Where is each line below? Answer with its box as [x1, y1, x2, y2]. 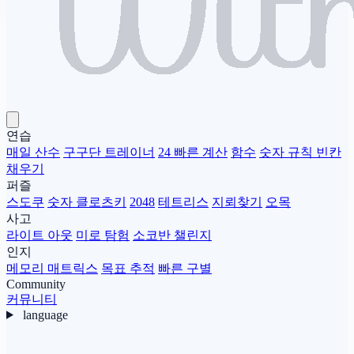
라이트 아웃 [6, 228, 73, 242]
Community [6, 277, 66, 291]
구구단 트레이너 [63, 145, 155, 159]
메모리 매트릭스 [6, 261, 98, 275]
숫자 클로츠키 [47, 194, 126, 209]
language [22, 307, 68, 322]
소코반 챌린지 [133, 228, 212, 242]
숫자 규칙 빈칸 [259, 145, 341, 159]
